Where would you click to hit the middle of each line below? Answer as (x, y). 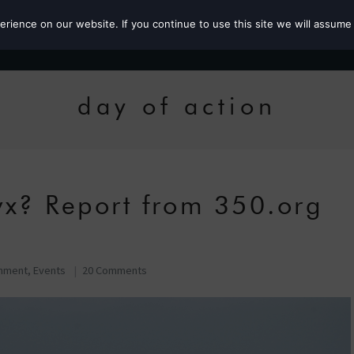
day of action (177, 106)
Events (49, 270)
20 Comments (115, 270)
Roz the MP (303, 34)
